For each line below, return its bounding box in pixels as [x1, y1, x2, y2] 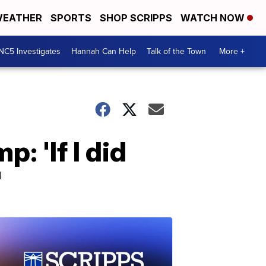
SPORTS [50, 12, 91, 24]
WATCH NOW [180, 12, 247, 24]
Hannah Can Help [71, 45, 136, 58]
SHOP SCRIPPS [100, 12, 172, 24]
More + [219, 45, 245, 58]
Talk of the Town [147, 45, 206, 58]
